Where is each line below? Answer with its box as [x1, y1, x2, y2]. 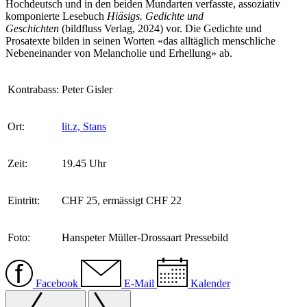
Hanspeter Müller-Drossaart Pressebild [62, 232, 228, 244]
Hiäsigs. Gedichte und [107, 10, 204, 23]
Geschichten [5, 23, 59, 35]
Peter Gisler [62, 84, 112, 96]
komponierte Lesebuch [5, 10, 107, 23]
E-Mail [124, 278, 154, 290]
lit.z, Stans [62, 121, 106, 133]
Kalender [191, 278, 230, 290]
